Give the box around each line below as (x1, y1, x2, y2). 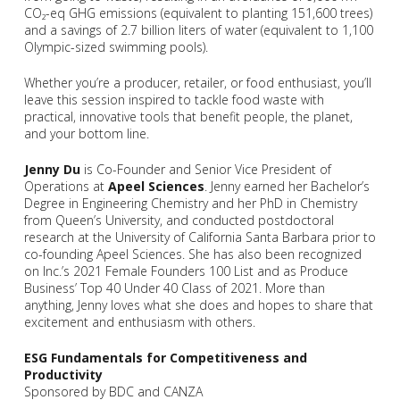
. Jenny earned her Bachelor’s (204, 178, 370, 196)
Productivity (23, 366, 103, 384)
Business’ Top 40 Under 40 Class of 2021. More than (23, 279, 325, 297)
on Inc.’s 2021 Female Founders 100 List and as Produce (23, 262, 348, 280)
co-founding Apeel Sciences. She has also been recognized (23, 246, 362, 263)
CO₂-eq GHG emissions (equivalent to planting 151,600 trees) (23, 4, 372, 22)
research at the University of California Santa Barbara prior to (23, 229, 376, 246)
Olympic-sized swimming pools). (23, 38, 208, 56)
